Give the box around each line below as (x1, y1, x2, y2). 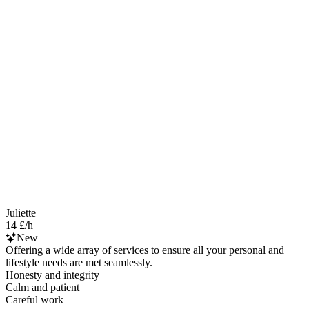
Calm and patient (6, 281, 79, 293)
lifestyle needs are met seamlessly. (6, 256, 152, 268)
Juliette (6, 206, 36, 219)
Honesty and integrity (6, 268, 99, 281)
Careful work (6, 293, 63, 306)
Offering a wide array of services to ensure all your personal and (6, 243, 284, 256)
